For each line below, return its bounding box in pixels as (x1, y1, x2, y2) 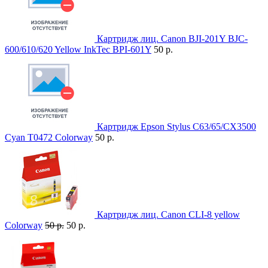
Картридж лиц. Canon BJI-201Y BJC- (97, 33, 248, 44)
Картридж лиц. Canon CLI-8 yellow (97, 209, 240, 220)
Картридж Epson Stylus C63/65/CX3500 (97, 121, 256, 132)
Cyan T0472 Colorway (5, 132, 93, 143)
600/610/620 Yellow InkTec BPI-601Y (5, 44, 151, 55)
